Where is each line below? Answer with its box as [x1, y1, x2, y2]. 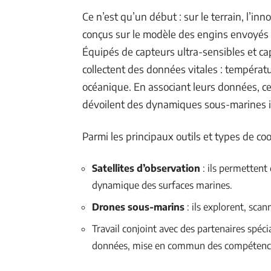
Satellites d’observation [92, 162, 200, 174]
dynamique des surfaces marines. [92, 179, 232, 191]
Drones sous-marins [92, 201, 184, 213]
